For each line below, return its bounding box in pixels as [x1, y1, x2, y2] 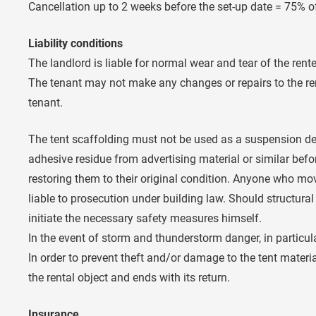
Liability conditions [28, 36, 123, 50]
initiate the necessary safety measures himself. [28, 211, 262, 225]
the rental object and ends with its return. [28, 270, 230, 284]
